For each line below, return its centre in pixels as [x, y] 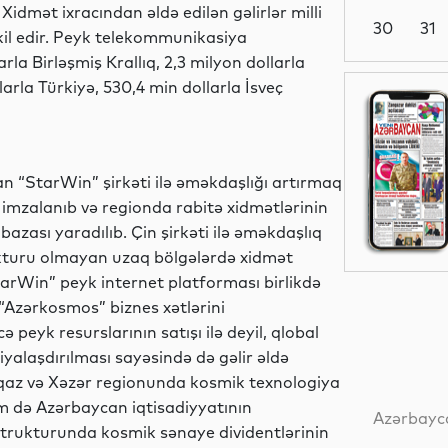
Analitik [390, 392]
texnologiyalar [408, 309]
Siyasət [391, 190]
